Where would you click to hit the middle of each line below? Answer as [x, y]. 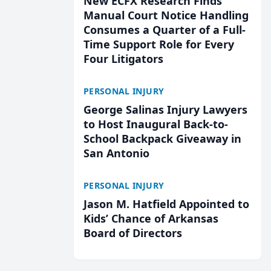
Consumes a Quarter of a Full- [165, 30]
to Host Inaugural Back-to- [156, 124]
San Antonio [116, 153]
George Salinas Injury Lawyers [165, 109]
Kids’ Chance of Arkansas [151, 218]
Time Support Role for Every [159, 44]
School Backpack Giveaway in [162, 139]
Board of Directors [133, 233]
